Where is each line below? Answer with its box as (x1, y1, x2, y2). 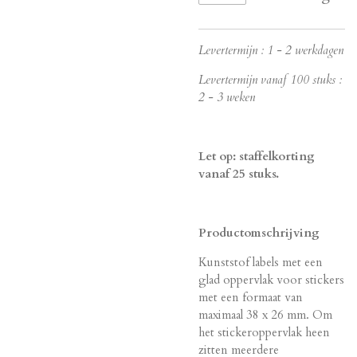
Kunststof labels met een (198, 253, 323, 270)
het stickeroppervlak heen (198, 324, 330, 340)
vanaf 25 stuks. (198, 165, 279, 182)
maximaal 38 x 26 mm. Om (198, 306, 332, 323)
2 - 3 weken (198, 88, 255, 105)
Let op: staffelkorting (198, 147, 315, 164)
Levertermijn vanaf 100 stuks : (198, 71, 342, 88)
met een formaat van (198, 288, 303, 305)
